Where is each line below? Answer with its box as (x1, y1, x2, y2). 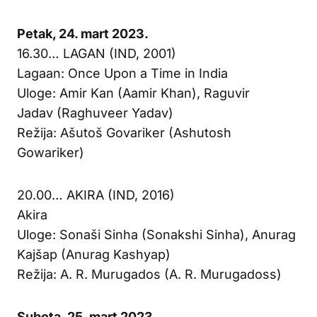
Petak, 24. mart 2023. (17, 25, 149, 41)
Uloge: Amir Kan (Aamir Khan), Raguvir (17, 85, 250, 100)
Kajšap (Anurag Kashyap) (17, 246, 171, 262)
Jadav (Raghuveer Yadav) (17, 105, 173, 120)
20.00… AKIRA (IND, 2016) (17, 187, 175, 202)
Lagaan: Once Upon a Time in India (17, 65, 228, 81)
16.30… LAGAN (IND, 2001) (17, 45, 176, 61)
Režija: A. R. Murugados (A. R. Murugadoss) (17, 266, 282, 282)
